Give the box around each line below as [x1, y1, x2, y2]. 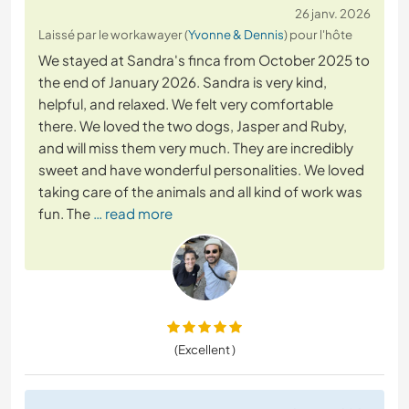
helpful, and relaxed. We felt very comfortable [38, 95, 333, 113]
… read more [93, 204, 173, 223]
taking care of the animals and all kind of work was [38, 183, 362, 201]
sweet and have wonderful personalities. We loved [38, 161, 364, 179]
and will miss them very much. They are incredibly [38, 139, 353, 157]
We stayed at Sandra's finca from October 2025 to [38, 51, 370, 69]
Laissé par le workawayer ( [38, 26, 188, 43]
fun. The [38, 204, 90, 223]
